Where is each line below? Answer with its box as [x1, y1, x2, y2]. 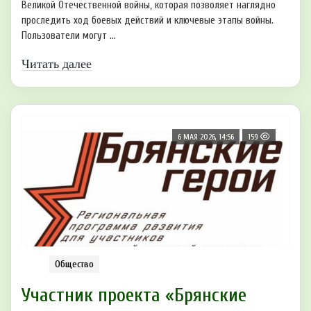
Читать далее [22, 57, 92, 72]
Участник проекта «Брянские [22, 283, 246, 306]
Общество [55, 258, 94, 270]
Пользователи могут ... [22, 30, 116, 42]
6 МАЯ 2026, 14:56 [178, 132, 234, 142]
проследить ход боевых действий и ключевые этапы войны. [22, 15, 274, 27]
